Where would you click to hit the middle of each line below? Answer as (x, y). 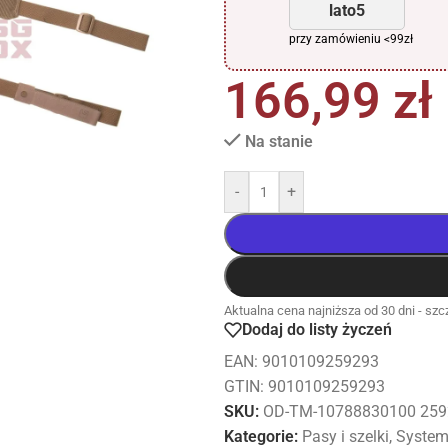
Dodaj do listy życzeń (317, 330)
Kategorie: (261, 436)
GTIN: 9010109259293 (304, 386)
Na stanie (278, 141)
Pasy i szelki (345, 436)
